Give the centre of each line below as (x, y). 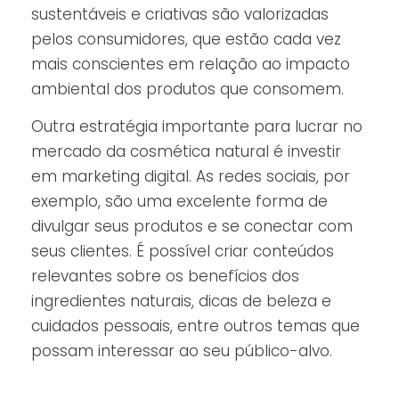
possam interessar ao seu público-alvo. (182, 350)
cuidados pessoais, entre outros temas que (195, 326)
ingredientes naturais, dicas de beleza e (181, 301)
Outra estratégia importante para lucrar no (197, 126)
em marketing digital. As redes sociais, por (191, 176)
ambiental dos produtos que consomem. (187, 89)
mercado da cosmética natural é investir (186, 151)
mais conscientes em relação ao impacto (191, 64)
